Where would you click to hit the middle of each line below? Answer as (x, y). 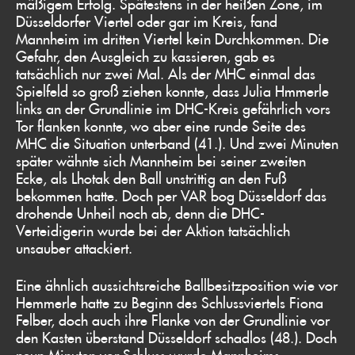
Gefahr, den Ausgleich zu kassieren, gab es (145, 56)
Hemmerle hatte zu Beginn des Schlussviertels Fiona (170, 302)
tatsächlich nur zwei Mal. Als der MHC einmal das (166, 73)
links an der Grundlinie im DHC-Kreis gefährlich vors (173, 108)
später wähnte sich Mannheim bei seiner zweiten (161, 160)
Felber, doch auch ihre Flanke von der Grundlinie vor (173, 320)
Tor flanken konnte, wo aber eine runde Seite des (161, 126)
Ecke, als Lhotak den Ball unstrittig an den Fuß (151, 178)
